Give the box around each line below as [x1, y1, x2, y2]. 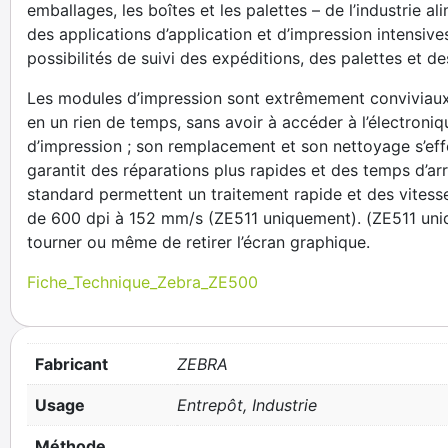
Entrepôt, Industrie [177, 395, 317, 415]
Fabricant [35, 354, 108, 374]
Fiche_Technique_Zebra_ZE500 [27, 272, 258, 292]
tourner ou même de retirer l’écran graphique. [27, 232, 370, 252]
